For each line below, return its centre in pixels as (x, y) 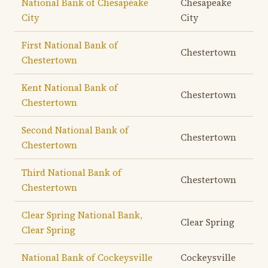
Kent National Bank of (70, 88)
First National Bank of (70, 45)
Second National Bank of (75, 130)
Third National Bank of (71, 173)
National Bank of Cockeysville (87, 258)
